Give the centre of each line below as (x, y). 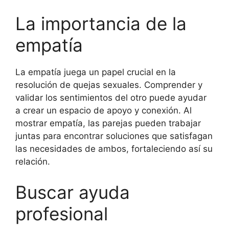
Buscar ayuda (73, 192)
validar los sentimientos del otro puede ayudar (111, 98)
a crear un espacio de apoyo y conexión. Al (104, 110)
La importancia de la (101, 24)
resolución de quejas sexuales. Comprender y (109, 85)
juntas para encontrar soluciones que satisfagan (114, 136)
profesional (62, 213)
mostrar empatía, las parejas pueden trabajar (108, 123)
